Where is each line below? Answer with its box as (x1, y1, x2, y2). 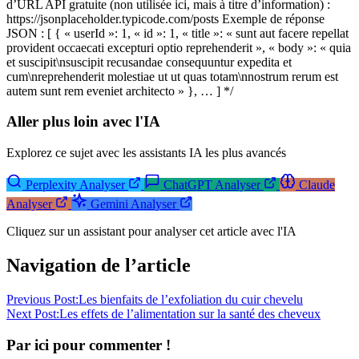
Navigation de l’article (6, 255, 191, 276)
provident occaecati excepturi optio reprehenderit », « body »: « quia (6, 40, 351, 54)
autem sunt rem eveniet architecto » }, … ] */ (6, 83, 233, 98)
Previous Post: (6, 292, 79, 306)
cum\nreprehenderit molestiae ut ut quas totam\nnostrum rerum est (6, 69, 338, 83)
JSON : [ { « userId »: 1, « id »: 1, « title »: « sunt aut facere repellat (6, 26, 349, 40)
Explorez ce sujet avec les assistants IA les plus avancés (6, 146, 286, 160)
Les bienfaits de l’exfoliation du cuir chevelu (79, 292, 303, 306)
